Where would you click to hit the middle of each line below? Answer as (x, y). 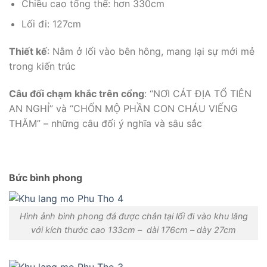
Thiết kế (28, 52)
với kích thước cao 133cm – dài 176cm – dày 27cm (133, 230)
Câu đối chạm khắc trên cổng (77, 93)
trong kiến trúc (42, 66)
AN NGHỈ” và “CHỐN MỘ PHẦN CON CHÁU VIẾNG (123, 108)
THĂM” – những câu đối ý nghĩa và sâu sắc (105, 123)
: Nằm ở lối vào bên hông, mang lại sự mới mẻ (151, 52)
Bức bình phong (46, 178)
